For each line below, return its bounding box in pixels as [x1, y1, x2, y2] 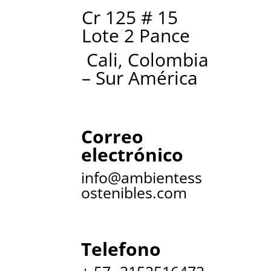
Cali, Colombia [82, 47, 209, 73]
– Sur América [82, 65, 198, 91]
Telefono [81, 236, 162, 261]
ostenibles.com [81, 181, 188, 203]
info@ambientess [81, 166, 203, 188]
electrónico [81, 142, 184, 167]
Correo [81, 123, 144, 149]
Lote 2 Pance [82, 23, 191, 48]
